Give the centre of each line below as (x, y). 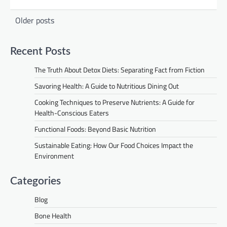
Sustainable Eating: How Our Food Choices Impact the (114, 145)
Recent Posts (40, 52)
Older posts (35, 21)
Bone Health (53, 216)
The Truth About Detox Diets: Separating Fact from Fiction (120, 70)
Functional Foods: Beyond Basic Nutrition (95, 129)
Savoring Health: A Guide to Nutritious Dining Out (107, 86)
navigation (34, 32)
